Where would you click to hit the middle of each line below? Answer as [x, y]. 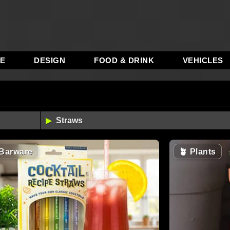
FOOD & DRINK [124, 60]
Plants [202, 152]
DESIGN [50, 60]
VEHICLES [203, 60]
